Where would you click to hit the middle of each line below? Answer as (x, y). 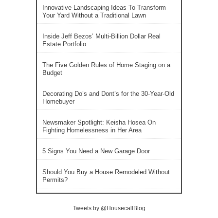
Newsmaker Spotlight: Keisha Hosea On (99, 122)
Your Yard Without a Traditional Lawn (94, 15)
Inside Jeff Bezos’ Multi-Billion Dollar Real (101, 36)
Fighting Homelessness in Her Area (92, 130)
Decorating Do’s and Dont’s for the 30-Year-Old (108, 94)
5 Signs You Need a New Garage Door (96, 151)
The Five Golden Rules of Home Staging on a (106, 65)
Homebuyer (58, 101)
